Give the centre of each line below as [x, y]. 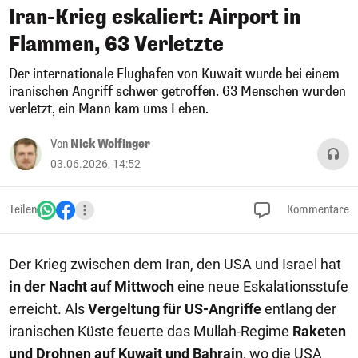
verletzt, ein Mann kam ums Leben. [109, 109]
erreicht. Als [48, 309]
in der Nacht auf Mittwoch [91, 286]
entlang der [299, 309]
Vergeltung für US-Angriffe [175, 309]
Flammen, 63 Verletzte [116, 44]
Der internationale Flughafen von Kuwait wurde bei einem [174, 74]
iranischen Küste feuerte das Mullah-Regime [151, 331]
